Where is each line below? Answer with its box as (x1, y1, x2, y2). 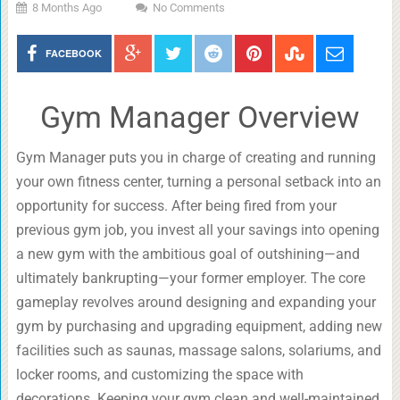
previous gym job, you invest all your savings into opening (15, 221, 379, 238)
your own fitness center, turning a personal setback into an (15, 173, 381, 190)
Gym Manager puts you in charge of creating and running (15, 149, 376, 166)
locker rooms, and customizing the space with (15, 366, 304, 383)
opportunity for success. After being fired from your (15, 197, 337, 214)
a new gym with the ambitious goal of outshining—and (15, 246, 360, 262)
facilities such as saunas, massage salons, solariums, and (15, 342, 381, 359)
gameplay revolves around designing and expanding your (15, 294, 376, 311)
